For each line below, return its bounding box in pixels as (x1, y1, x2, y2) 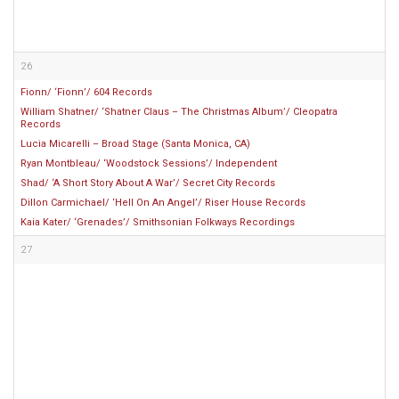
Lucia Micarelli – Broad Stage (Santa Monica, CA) (20, 138, 250, 150)
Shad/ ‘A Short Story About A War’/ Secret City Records (20, 177, 275, 189)
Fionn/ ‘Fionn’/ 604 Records (20, 86, 152, 98)
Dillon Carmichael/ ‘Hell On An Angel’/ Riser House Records (20, 197, 305, 208)
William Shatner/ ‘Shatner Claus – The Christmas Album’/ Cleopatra (20, 106, 338, 118)
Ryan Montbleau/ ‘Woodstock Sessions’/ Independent (20, 158, 277, 169)
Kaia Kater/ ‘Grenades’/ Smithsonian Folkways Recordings (20, 216, 295, 228)
